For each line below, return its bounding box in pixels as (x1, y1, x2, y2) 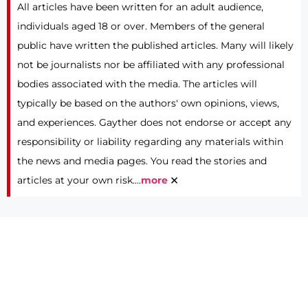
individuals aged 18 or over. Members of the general (17, 20, 265, 33)
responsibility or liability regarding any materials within (17, 135, 283, 148)
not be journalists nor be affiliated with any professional (17, 58, 285, 71)
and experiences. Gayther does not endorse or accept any (17, 116, 291, 129)
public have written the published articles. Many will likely (17, 39, 294, 52)
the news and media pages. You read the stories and (17, 155, 267, 168)
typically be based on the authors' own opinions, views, (17, 97, 279, 110)
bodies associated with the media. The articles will (17, 78, 257, 91)
